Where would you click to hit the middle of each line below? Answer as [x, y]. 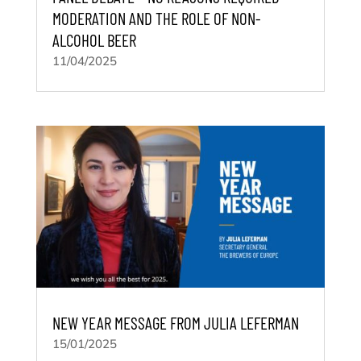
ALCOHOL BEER [94, 40]
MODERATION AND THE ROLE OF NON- [156, 19]
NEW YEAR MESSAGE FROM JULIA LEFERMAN [175, 323]
